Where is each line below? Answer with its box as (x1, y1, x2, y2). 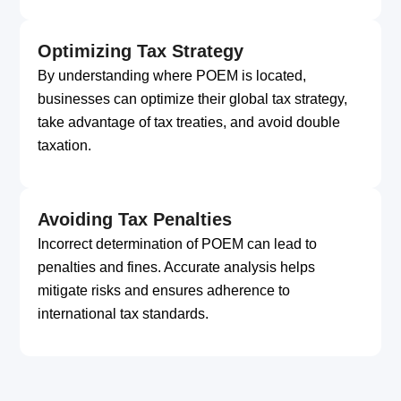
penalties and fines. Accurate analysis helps (38, 259, 316, 275)
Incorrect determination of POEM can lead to (38, 235, 318, 252)
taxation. (38, 137, 92, 153)
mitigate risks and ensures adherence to (38, 282, 291, 298)
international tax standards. (38, 305, 209, 321)
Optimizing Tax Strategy (38, 40, 244, 61)
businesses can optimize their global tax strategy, (38, 90, 348, 107)
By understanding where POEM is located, (38, 67, 307, 83)
